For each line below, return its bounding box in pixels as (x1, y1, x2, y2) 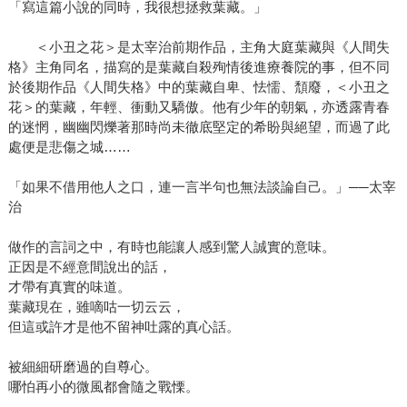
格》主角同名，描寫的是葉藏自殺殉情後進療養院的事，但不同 (7, 59, 390, 75)
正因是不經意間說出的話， (7, 259, 172, 275)
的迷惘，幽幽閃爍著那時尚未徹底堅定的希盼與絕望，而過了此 (7, 119, 390, 135)
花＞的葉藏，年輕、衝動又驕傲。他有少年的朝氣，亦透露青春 (7, 99, 390, 115)
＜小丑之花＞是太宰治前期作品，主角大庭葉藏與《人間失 (7, 39, 390, 55)
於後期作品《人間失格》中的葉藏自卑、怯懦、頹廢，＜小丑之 (7, 79, 390, 95)
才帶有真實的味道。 (7, 279, 131, 295)
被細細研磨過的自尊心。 (7, 359, 158, 375)
